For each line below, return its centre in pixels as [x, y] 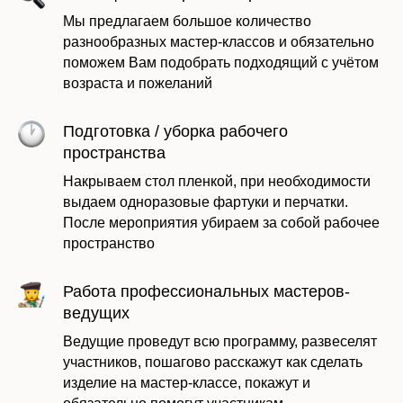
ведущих [96, 313]
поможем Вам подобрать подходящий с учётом [221, 62]
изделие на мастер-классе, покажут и [187, 382]
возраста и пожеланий [138, 83]
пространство [109, 243]
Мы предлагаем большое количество [187, 21]
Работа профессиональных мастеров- [206, 291]
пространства [114, 152]
